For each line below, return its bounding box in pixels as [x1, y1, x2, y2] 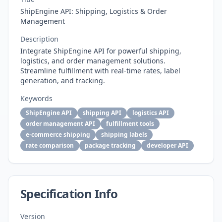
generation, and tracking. [20, 76, 105, 85]
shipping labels [101, 130, 147, 139]
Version [20, 212, 45, 221]
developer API [147, 141, 188, 150]
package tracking [85, 141, 136, 150]
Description [20, 34, 58, 44]
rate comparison [26, 141, 74, 150]
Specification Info [20, 185, 118, 202]
